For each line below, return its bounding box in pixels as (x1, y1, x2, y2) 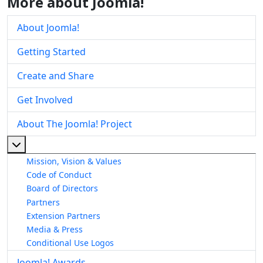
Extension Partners (26, 210, 100, 221)
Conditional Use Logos (26, 237, 114, 249)
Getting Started (17, 45, 86, 59)
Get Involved (17, 93, 73, 107)
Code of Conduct (26, 169, 92, 181)
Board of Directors (26, 183, 98, 194)
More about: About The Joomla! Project (21, 137, 193, 151)
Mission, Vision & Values (26, 155, 122, 167)
